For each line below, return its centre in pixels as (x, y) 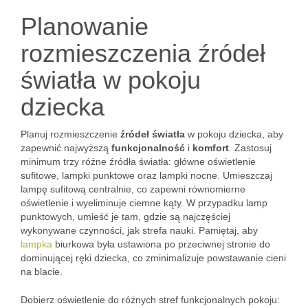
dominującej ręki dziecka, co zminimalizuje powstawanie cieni (153, 258)
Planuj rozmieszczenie (70, 134)
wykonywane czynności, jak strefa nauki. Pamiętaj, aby (139, 230)
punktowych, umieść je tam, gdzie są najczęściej (125, 217)
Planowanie (85, 26)
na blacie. (42, 272)
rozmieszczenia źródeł (143, 53)
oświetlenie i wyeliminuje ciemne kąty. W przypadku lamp (144, 203)
